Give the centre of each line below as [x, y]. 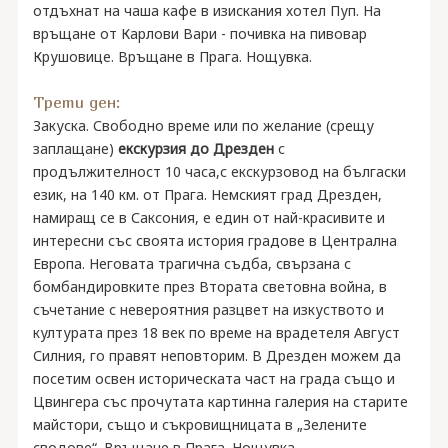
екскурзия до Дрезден [197, 148]
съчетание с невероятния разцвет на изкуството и [208, 309]
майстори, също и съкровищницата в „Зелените [199, 424]
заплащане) [75, 148]
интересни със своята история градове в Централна [214, 240]
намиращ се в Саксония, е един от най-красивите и [208, 217]
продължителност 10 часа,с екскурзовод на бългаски [219, 171]
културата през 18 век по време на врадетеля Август [216, 332]
